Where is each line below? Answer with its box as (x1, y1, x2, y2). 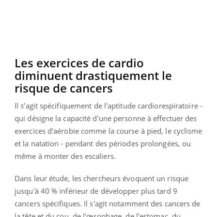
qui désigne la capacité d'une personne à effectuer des (15, 113, 197, 123)
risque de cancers (15, 79, 113, 96)
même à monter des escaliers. (15, 151, 116, 161)
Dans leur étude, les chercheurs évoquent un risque (15, 173, 189, 183)
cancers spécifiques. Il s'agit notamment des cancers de (15, 198, 201, 208)
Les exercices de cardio (15, 54, 144, 71)
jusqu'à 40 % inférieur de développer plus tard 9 (15, 186, 177, 196)
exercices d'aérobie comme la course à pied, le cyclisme (15, 125, 202, 136)
